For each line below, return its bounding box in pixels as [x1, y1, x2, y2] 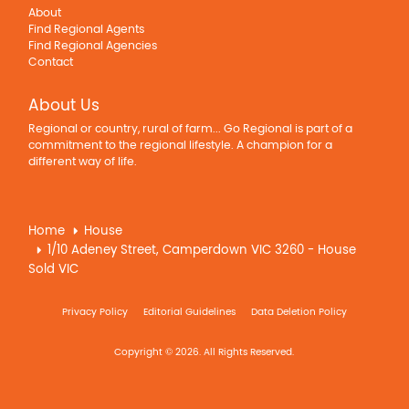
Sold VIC [28, 263, 79, 277]
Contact [28, 57, 74, 69]
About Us [28, 98, 100, 115]
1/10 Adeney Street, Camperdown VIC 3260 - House [47, 244, 357, 257]
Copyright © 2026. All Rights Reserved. [114, 347, 295, 358]
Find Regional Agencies [28, 40, 158, 53]
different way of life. [28, 156, 138, 169]
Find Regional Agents [28, 24, 145, 37]
